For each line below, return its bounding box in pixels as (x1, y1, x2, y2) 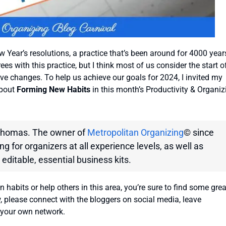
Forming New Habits (17, 85, 92, 95)
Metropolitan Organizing (87, 127, 184, 138)
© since (184, 127, 214, 138)
